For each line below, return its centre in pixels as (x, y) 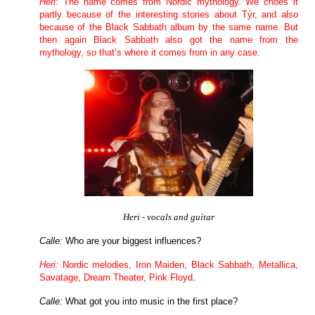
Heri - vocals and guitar (168, 217)
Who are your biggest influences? (135, 241)
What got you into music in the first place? (153, 302)
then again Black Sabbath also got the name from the (169, 40)
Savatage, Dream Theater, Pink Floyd (116, 278)
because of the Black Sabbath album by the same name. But (169, 27)
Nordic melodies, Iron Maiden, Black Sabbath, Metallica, (180, 265)
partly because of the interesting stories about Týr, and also (169, 15)
